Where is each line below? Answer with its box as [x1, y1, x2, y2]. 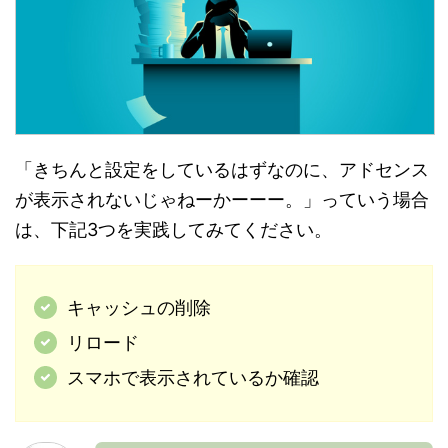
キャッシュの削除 [66, 297, 211, 319]
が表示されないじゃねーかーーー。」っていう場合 [15, 189, 429, 211]
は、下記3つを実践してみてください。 [15, 219, 332, 241]
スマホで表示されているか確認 [66, 367, 319, 389]
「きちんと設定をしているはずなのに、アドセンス [15, 159, 429, 181]
